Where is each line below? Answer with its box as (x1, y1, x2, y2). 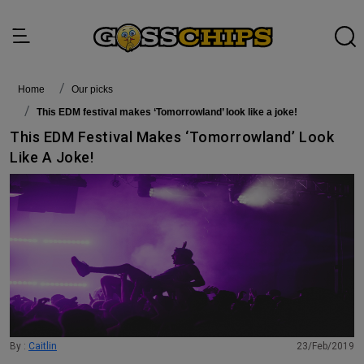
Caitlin (28, 340, 57, 352)
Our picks (79, 84, 113, 95)
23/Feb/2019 (302, 340, 354, 352)
